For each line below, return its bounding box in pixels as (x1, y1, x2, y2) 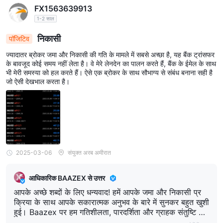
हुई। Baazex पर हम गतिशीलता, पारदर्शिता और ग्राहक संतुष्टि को (14, 207, 207, 218)
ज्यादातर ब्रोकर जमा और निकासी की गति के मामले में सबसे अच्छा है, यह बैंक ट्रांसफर (6, 50, 215, 59)
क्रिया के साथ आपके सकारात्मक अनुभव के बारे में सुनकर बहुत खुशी (14, 197, 209, 208)
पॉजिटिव (9, 34, 29, 43)
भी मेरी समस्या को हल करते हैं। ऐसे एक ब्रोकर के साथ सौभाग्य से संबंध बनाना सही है (6, 68, 213, 77)
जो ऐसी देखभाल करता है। (6, 77, 70, 86)
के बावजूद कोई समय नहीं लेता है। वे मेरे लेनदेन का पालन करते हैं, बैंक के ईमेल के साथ (6, 59, 216, 68)
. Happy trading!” (14, 5, 78, 15)
